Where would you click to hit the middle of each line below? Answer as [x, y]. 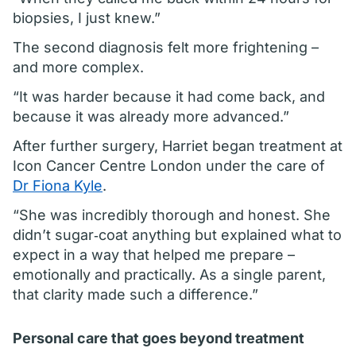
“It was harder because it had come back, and [169, 97]
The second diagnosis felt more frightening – [166, 47]
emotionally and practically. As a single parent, [169, 275]
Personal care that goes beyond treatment [159, 338]
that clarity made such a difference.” [135, 294]
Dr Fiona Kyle [58, 186]
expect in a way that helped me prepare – [154, 255]
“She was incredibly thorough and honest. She [172, 215]
